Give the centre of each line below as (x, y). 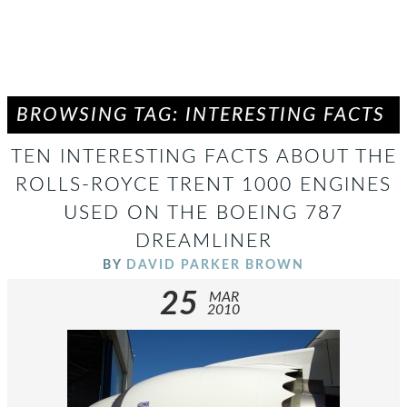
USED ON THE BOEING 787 (203, 213)
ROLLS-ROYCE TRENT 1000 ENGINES (203, 185)
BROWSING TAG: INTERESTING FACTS (201, 115)
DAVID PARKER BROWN (215, 265)
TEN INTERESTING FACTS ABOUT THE (203, 157)
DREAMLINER (203, 241)
